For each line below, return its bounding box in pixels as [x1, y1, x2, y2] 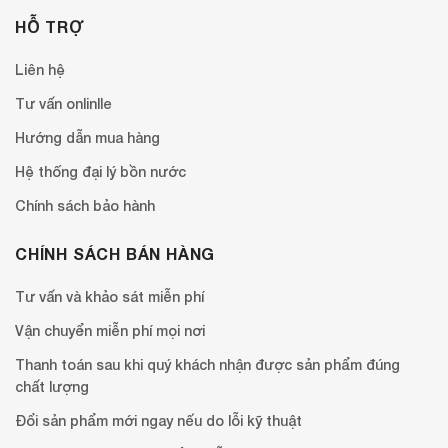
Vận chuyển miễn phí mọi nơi [15, 321, 205, 339]
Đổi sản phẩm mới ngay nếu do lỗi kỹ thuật [15, 411, 302, 429]
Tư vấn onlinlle [15, 94, 112, 112]
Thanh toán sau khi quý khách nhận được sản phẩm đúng [15, 355, 400, 373]
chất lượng [15, 377, 89, 395]
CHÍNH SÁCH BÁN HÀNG [15, 243, 216, 263]
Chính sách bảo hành [15, 196, 155, 214]
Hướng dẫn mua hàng [15, 128, 160, 146]
